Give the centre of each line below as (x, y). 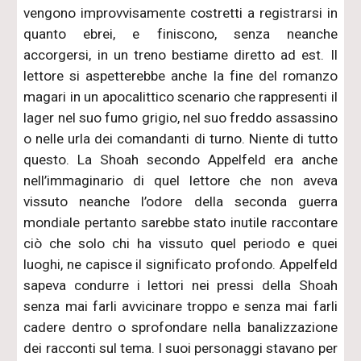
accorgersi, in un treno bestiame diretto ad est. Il (180, 54)
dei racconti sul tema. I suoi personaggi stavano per (180, 348)
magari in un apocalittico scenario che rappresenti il (180, 96)
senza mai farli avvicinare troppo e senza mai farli (180, 306)
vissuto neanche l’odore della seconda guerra (180, 201)
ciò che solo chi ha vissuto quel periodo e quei (180, 243)
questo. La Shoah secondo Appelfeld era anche (180, 159)
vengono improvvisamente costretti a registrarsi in (180, 12)
